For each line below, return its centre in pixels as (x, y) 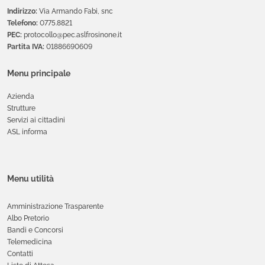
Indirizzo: (22, 12)
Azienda (21, 97)
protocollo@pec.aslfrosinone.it (72, 35)
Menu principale (39, 74)
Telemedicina (30, 242)
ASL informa (27, 132)
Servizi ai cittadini (36, 120)
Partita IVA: (26, 47)
